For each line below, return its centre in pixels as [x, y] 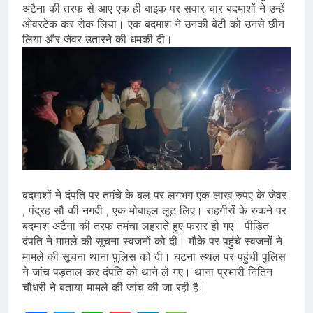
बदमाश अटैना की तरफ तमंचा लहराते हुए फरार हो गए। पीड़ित [146, 225]
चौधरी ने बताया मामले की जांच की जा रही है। [114, 287]
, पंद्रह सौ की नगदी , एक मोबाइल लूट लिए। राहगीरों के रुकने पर [154, 210]
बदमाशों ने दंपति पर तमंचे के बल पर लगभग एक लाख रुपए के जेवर [154, 195]
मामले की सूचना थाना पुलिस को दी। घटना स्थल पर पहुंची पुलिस [154, 256]
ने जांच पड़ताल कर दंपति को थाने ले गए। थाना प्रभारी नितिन [147, 271]
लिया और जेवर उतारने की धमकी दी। [97, 39]
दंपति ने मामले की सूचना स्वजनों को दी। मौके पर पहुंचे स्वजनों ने [152, 241]
